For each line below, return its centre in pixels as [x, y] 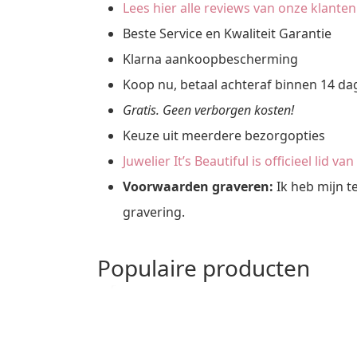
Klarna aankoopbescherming [212, 59]
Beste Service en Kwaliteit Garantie [227, 33]
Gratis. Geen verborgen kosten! [210, 110]
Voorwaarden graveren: [200, 186]
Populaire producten [204, 267]
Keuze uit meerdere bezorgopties [226, 135]
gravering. [154, 212]
